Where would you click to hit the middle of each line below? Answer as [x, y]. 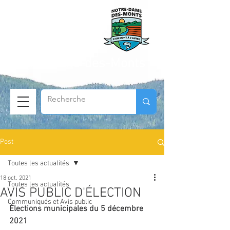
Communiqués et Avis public [50, 202]
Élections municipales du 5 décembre [77, 209]
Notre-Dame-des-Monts [78, 64]
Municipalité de [53, 45]
